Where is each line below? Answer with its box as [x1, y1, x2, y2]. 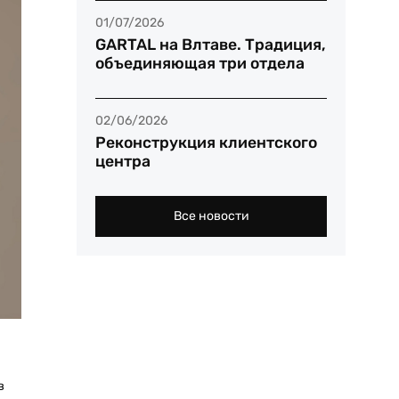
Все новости [173, 208, 249, 224]
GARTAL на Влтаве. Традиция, [94, 35, 326, 53]
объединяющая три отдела [94, 53, 305, 72]
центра [94, 151, 151, 170]
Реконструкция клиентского [94, 133, 317, 151]
